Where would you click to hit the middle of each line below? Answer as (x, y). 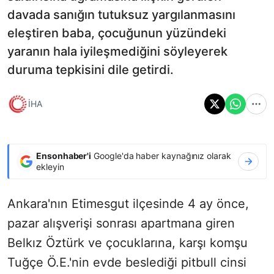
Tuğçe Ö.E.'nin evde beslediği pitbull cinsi (127, 262)
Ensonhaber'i (64, 155)
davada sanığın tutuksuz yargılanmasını (121, 14)
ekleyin (50, 166)
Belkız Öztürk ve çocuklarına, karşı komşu (128, 243)
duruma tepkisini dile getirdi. (91, 69)
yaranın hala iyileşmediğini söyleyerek (117, 51)
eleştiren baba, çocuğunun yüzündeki (117, 33)
